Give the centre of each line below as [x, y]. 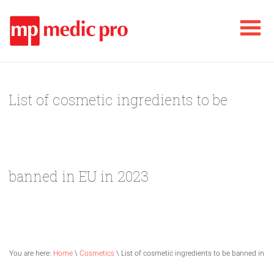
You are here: [31, 253]
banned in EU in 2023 [79, 176]
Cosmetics [97, 253]
